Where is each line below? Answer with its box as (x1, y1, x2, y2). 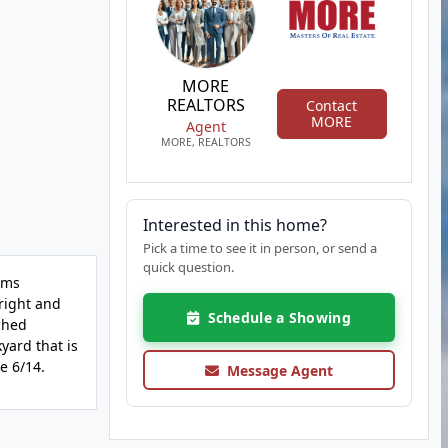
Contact (306, 95, 358, 115)
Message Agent (218, 360, 333, 380)
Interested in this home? (142, 214, 327, 236)
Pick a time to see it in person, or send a (142, 239, 377, 257)
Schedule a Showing (198, 308, 351, 327)
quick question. (142, 258, 234, 276)
